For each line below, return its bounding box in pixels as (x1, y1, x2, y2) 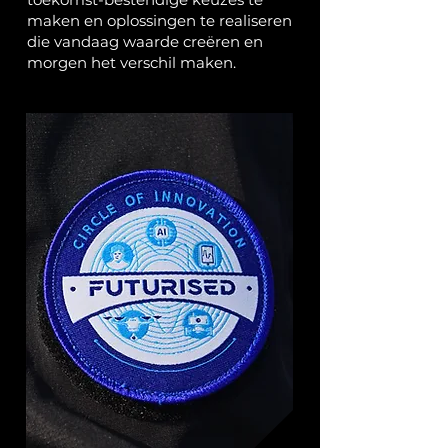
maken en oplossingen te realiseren (27, 11, 292, 30)
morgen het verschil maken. (27, 53, 236, 72)
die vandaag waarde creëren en (27, 32, 263, 51)
